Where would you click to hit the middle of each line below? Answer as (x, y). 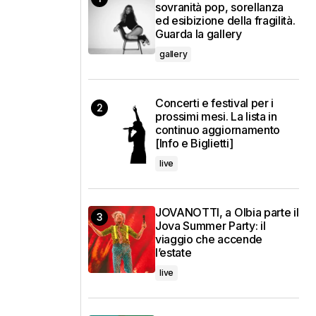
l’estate (174, 253)
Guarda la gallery (199, 34)
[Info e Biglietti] (194, 144)
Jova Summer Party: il (211, 226)
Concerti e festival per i (214, 103)
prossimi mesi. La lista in (216, 117)
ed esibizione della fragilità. (225, 21)
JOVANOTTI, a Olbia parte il (227, 213)
